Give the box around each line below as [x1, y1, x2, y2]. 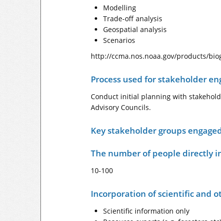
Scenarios [103, 36, 135, 45]
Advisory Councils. [91, 103, 151, 112]
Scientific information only [103, 206, 189, 216]
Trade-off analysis [103, 14, 162, 23]
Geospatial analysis [103, 25, 167, 34]
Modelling [103, 3, 136, 12]
